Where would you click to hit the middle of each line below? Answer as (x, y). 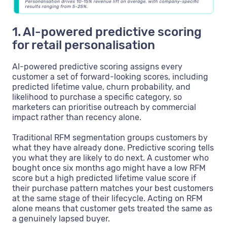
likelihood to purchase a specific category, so (97, 97)
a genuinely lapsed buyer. (61, 219)
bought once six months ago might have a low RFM (109, 168)
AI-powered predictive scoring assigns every (97, 67)
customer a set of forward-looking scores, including (110, 77)
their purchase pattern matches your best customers (113, 188)
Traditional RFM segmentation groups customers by (110, 138)
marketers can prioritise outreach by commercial (104, 107)
